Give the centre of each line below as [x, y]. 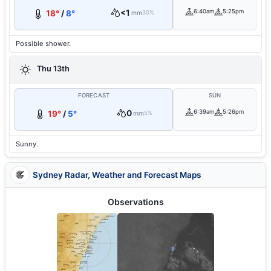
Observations [135, 202]
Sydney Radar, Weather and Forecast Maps [117, 175]
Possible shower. [43, 44]
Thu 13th [52, 69]
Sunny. [27, 144]
